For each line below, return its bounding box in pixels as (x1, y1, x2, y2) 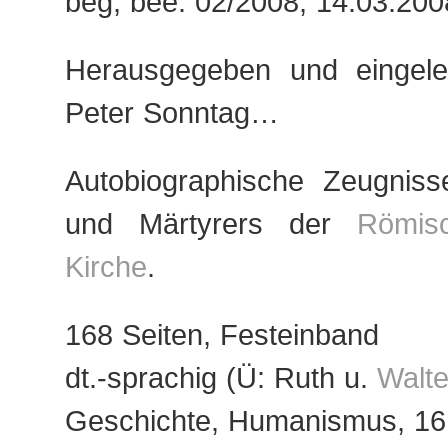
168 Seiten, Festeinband (65, 318, 379, 351)
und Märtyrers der (65, 207, 357, 240)
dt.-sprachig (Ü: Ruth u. (65, 361, 377, 394)
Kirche (65, 250, 147, 283)
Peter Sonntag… (65, 96, 279, 129)
